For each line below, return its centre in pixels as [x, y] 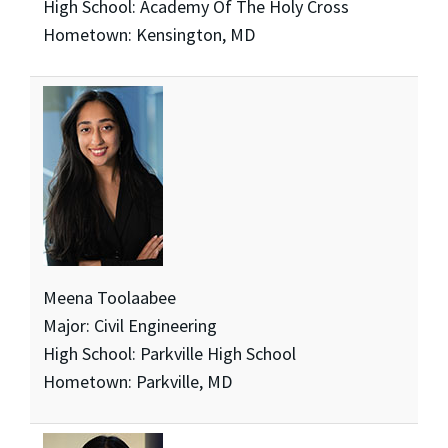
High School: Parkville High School [169, 354]
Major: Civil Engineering [129, 326]
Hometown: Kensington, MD [148, 35]
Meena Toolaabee [109, 298]
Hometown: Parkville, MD [137, 382]
